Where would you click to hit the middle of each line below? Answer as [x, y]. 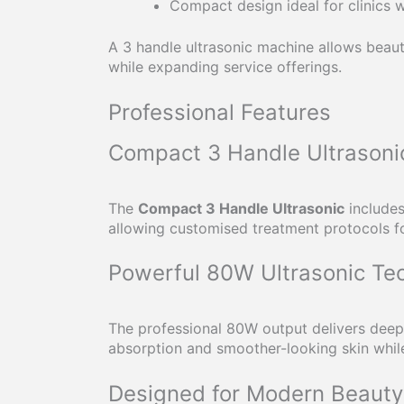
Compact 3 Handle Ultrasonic [241, 208]
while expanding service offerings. [225, 67]
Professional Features [220, 112]
